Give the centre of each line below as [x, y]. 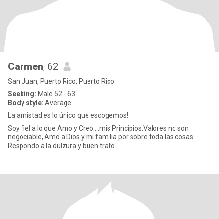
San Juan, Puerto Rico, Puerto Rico [61, 81]
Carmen [25, 66]
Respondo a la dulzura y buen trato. [62, 146]
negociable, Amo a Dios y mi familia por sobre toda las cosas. [101, 137]
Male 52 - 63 [56, 94]
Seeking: [22, 94]
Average [57, 103]
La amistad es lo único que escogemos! [68, 115]
